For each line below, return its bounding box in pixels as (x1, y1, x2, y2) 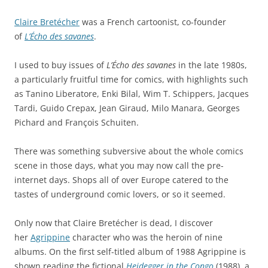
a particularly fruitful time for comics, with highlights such (14, 74, 248, 86)
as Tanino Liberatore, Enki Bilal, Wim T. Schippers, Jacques (14, 88, 249, 100)
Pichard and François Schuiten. (14, 117, 139, 129)
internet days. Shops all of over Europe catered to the (14, 174, 229, 186)
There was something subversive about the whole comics (14, 145, 243, 157)
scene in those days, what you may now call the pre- (14, 160, 224, 172)
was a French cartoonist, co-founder (80, 16, 226, 28)
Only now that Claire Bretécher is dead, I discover (14, 217, 213, 229)
